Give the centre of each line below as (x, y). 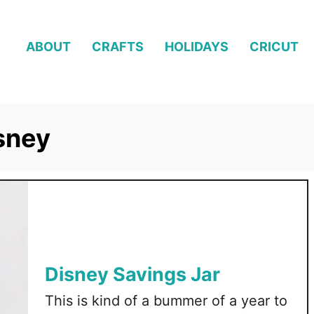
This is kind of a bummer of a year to (166, 301)
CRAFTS (118, 46)
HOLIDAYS (197, 46)
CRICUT (274, 46)
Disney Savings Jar (132, 275)
